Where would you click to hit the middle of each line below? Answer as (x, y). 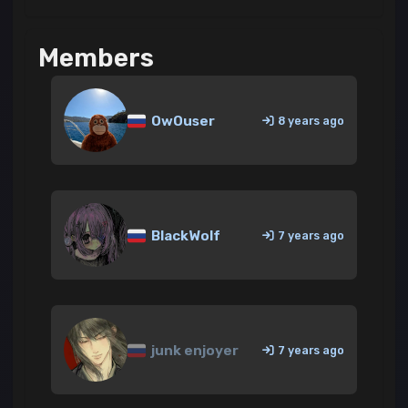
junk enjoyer (194, 351)
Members (96, 58)
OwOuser (182, 122)
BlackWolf (185, 236)
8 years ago (311, 120)
